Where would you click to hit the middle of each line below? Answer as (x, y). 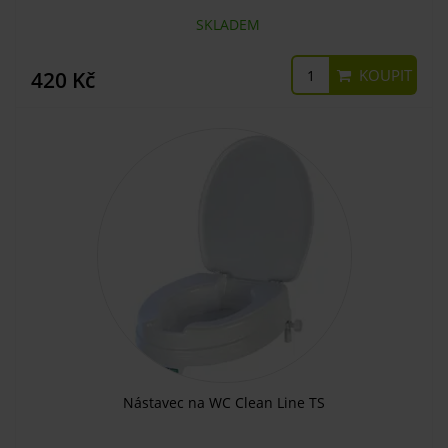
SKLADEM (224, 24)
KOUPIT (383, 75)
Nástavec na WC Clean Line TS (224, 402)
